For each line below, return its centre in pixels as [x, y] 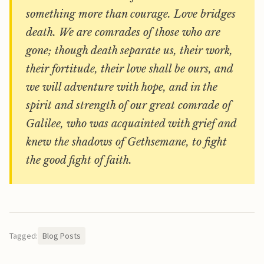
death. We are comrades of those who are [123, 32]
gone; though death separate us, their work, [129, 51]
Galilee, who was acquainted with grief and [131, 124]
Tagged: [24, 236]
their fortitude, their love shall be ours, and [130, 69]
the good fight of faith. [79, 160]
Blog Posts [62, 236]
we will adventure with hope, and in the [122, 87]
